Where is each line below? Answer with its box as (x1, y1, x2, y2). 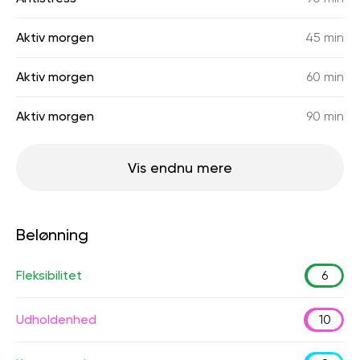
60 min (306, 69, 344, 84)
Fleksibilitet (16, 268, 82, 283)
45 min (305, 30, 344, 45)
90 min (306, 108, 344, 124)
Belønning (16, 225, 88, 244)
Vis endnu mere (128, 159, 232, 176)
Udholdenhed (16, 312, 96, 327)
